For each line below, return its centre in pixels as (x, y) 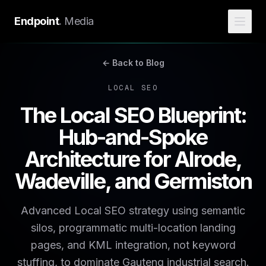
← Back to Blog (133, 63)
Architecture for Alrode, (133, 159)
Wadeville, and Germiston (133, 181)
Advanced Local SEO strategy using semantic (133, 210)
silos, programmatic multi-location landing (133, 228)
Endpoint (37, 21)
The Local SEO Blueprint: (133, 115)
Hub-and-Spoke (133, 137)
